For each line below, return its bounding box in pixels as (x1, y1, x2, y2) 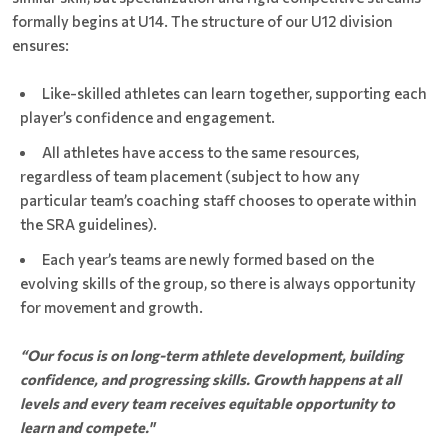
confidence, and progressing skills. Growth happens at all (20, 369, 401, 388)
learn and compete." (20, 417, 154, 436)
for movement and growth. (20, 297, 203, 316)
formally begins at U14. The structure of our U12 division (12, 11, 393, 30)
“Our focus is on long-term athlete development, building (20, 345, 403, 364)
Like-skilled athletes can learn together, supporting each (42, 83, 427, 102)
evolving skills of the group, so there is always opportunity (20, 273, 416, 292)
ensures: (12, 35, 69, 54)
